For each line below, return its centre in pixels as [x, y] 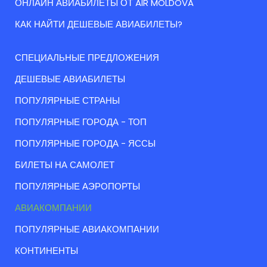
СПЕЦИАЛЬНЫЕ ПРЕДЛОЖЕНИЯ [87, 58]
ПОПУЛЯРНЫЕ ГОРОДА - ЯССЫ [85, 144]
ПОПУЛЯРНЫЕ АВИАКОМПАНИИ [87, 229]
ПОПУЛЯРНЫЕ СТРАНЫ [67, 101]
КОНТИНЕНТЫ [46, 251]
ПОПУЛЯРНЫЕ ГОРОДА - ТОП [81, 122]
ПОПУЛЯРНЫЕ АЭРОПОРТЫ [77, 187]
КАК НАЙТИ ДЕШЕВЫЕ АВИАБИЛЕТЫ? [99, 24]
